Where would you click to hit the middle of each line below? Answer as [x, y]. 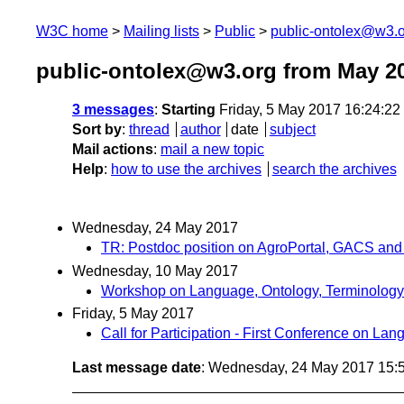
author [200, 130]
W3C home [72, 31]
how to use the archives [186, 170]
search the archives [334, 170]
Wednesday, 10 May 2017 [155, 271]
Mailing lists [161, 31]
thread [149, 130]
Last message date [137, 367]
